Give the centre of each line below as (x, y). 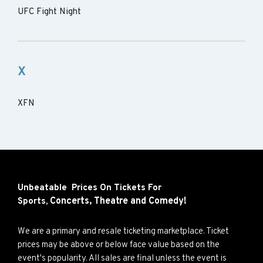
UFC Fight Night (49, 12)
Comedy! (168, 201)
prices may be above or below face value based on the (119, 245)
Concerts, (72, 201)
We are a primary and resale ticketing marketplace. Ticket (123, 232)
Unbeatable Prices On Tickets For (90, 188)
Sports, (34, 202)
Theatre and (121, 201)
